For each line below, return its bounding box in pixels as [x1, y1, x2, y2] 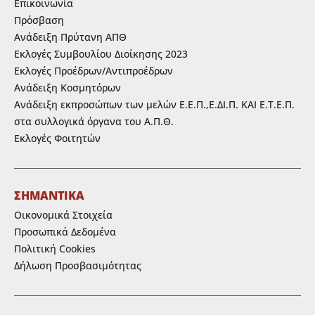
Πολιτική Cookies [14, 241, 96, 255]
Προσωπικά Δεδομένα [14, 224, 116, 238]
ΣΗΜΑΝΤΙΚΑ [14, 187, 84, 203]
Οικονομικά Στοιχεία [14, 207, 112, 221]
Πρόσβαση [14, 13, 64, 27]
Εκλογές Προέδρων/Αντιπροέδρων [14, 63, 173, 77]
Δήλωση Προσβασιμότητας [14, 258, 141, 272]
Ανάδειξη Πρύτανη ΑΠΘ [14, 30, 127, 44]
